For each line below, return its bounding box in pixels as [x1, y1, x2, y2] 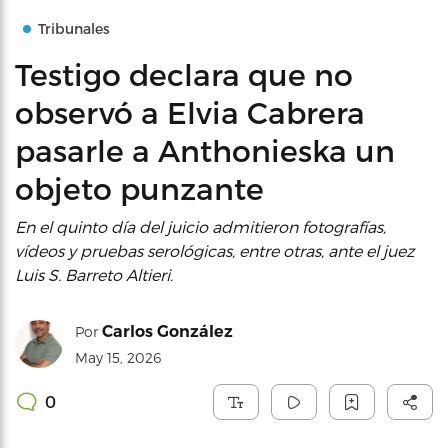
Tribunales [38, 20, 110, 37]
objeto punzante [15, 170, 264, 206]
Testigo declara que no [15, 56, 353, 92]
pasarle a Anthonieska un [15, 132, 395, 168]
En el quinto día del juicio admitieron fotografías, [15, 217, 386, 236]
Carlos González [102, 322, 233, 341]
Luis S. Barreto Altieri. [15, 265, 173, 284]
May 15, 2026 [75, 349, 161, 366]
